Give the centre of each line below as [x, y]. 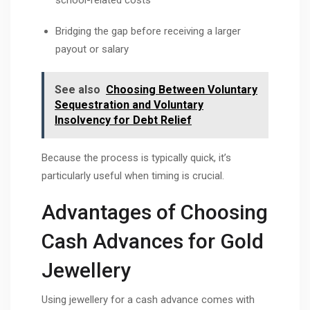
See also [77, 89]
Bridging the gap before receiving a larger [148, 31]
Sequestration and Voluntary [129, 104]
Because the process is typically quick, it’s [136, 157]
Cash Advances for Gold [153, 241]
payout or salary [92, 49]
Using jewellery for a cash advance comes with [148, 300]
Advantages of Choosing [155, 212]
